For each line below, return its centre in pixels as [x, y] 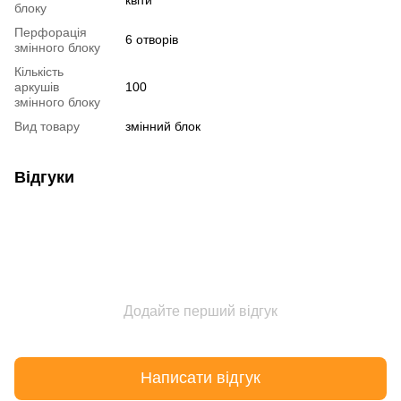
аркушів [37, 86]
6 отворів [152, 39]
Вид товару [47, 126]
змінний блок [163, 126]
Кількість [39, 71]
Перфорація [51, 32]
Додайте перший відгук [200, 311]
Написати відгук [200, 378]
